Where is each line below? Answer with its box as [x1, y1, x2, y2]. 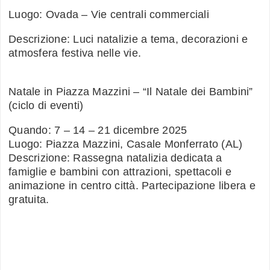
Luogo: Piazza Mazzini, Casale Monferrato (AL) [8, 138, 243, 151]
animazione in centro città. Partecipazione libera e [8, 180, 256, 192]
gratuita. [8, 193, 49, 206]
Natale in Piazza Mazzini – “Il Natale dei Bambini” [8, 86, 253, 98]
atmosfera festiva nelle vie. [8, 47, 141, 60]
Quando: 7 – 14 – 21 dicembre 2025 [8, 124, 187, 137]
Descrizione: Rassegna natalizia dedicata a [8, 152, 222, 165]
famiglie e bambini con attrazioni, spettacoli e [8, 166, 231, 178]
